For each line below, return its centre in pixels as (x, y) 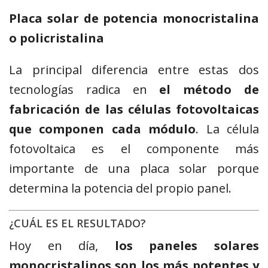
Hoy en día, (62, 246)
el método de (209, 90)
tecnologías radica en (84, 90)
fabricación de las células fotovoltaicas (134, 109)
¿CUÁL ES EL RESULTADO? (77, 223)
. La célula (228, 129)
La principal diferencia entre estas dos (134, 70)
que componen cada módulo (103, 129)
